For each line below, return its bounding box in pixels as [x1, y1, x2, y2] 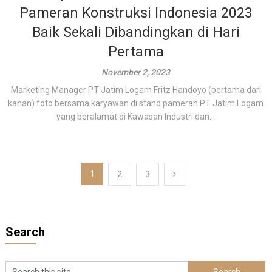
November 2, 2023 [101, 67, 171, 77]
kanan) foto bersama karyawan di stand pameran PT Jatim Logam [8, 98, 264, 108]
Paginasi [4, 164, 67, 182]
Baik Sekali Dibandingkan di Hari [32, 24, 240, 41]
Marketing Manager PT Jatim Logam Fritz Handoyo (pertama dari [10, 85, 261, 95]
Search [5, 225, 45, 239]
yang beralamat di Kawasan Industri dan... [56, 112, 216, 121]
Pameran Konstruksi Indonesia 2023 [19, 5, 253, 21]
